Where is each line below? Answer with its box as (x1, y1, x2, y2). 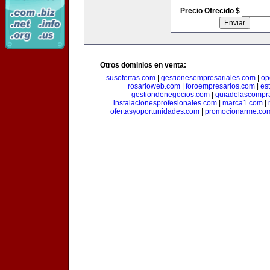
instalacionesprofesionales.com (113, 99, 217, 107)
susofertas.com (105, 74, 155, 82)
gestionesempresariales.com (160, 74, 256, 82)
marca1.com (222, 99, 263, 107)
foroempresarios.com (186, 82, 255, 90)
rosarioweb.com (128, 82, 180, 90)
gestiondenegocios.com (131, 90, 210, 99)
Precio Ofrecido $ (180, 7, 242, 15)
